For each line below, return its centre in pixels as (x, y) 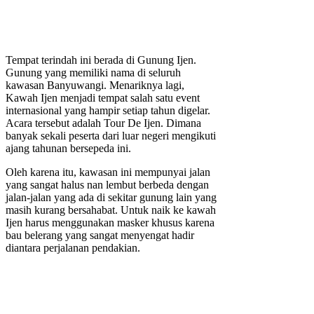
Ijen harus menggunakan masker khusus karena (110, 223)
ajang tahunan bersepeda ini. (68, 149)
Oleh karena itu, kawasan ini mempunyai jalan (108, 172)
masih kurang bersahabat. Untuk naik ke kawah (111, 210)
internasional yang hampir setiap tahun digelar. (108, 111)
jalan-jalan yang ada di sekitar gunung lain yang (111, 198)
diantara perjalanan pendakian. (73, 248)
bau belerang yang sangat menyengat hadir (100, 235)
